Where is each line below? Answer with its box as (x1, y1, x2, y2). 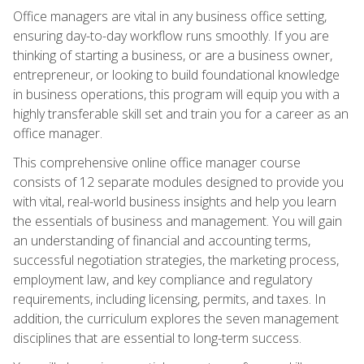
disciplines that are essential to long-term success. (13, 328, 301, 347)
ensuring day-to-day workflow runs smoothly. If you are (13, 26, 329, 45)
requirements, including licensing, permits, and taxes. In (13, 289, 326, 308)
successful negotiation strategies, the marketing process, (13, 250, 339, 269)
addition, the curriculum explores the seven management (13, 309, 339, 327)
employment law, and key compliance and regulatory (13, 270, 312, 288)
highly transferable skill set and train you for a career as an (13, 104, 349, 123)
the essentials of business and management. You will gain (13, 211, 342, 230)
